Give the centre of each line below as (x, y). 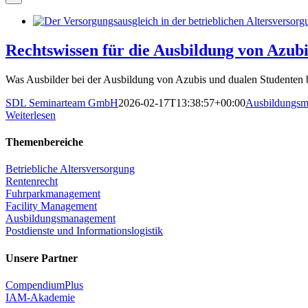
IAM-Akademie (40, 297)
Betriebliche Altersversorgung (70, 169)
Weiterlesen (31, 115)
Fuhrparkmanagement (53, 194)
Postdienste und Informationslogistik (84, 231)
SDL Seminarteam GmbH (62, 102)
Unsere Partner (42, 258)
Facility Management (51, 206)
